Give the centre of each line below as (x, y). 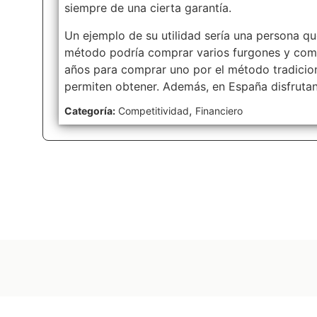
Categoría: (90, 110)
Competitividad (154, 110)
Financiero (219, 110)
